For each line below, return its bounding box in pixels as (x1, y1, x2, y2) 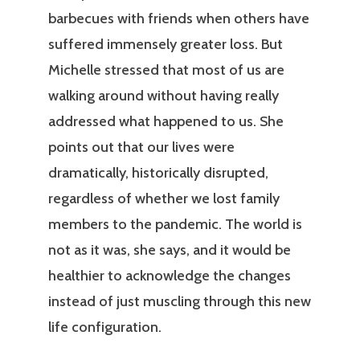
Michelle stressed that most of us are (48, 61, 284, 80)
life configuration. (48, 318, 165, 337)
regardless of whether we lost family (48, 190, 280, 208)
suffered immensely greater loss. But (48, 35, 283, 54)
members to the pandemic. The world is (48, 215, 302, 234)
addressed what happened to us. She (48, 112, 284, 131)
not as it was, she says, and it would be (48, 241, 291, 260)
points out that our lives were (48, 138, 235, 157)
